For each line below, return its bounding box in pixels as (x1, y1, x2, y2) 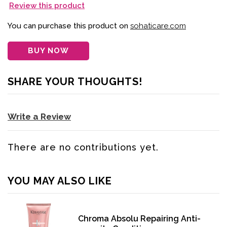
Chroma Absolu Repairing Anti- (78, 214, 201, 224)
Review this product (9, 1, 85, 11)
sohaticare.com (130, 21, 186, 31)
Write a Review (8, 111, 71, 122)
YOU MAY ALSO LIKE (8, 175, 112, 187)
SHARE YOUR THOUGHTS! (8, 75, 142, 88)
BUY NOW (28, 46, 69, 56)
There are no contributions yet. (8, 142, 159, 153)
